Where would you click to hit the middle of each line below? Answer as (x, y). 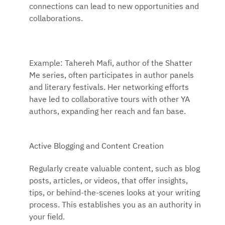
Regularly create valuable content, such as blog (115, 169)
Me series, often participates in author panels (111, 76)
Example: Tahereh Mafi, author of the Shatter (111, 64)
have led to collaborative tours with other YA (109, 100)
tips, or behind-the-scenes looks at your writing (115, 193)
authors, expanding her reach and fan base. (107, 112)
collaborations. (56, 19)
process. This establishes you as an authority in (115, 205)
